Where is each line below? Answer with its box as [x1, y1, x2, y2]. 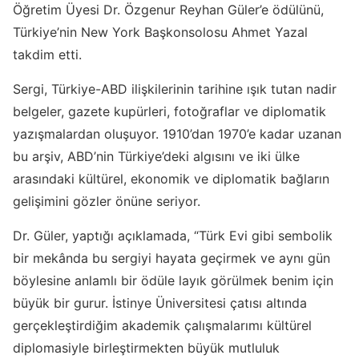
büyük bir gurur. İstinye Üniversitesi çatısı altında [13, 295, 307, 311]
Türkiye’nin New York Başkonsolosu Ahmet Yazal [13, 24, 308, 40]
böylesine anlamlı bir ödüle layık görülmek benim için [13, 272, 333, 288]
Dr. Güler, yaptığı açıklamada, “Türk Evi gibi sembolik [13, 228, 333, 244]
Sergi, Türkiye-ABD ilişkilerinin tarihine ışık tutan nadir [13, 81, 337, 97]
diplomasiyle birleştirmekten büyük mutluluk [13, 340, 280, 356]
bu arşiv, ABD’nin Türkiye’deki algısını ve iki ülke [13, 148, 300, 164]
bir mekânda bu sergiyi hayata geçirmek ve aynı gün [13, 250, 330, 266]
